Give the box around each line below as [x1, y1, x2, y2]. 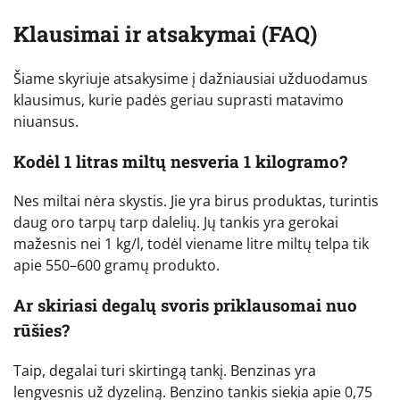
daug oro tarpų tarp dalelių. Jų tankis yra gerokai [13, 212, 338, 233]
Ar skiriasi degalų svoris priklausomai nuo [13, 294, 357, 317]
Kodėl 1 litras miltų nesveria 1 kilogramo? [13, 149, 347, 172]
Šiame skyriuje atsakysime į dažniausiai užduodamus [13, 68, 368, 88]
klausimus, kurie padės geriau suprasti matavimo [13, 89, 344, 110]
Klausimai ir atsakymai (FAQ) [13, 19, 317, 48]
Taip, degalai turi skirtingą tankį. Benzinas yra [13, 360, 316, 380]
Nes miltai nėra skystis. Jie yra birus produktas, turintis [13, 191, 379, 212]
